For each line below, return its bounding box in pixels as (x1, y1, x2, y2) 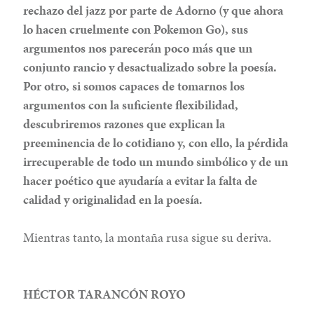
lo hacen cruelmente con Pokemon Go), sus (23, 20, 249, 38)
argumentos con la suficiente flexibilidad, (23, 95, 239, 114)
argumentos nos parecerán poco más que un (23, 39, 253, 57)
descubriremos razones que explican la (23, 114, 226, 132)
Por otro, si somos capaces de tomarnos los (23, 76, 245, 95)
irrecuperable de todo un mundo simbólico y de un (23, 152, 289, 170)
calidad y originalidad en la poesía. (23, 190, 203, 208)
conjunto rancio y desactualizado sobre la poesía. (23, 57, 278, 76)
